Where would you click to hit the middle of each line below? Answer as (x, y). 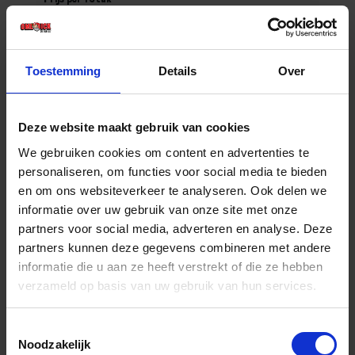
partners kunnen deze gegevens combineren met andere (175, 247)
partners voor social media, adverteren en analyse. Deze (176, 228)
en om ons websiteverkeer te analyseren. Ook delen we (172, 190)
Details (177, 71)
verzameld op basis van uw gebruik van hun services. (168, 285)
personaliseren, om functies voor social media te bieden (173, 171)
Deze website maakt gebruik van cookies (134, 127)
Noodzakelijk (55, 344)
